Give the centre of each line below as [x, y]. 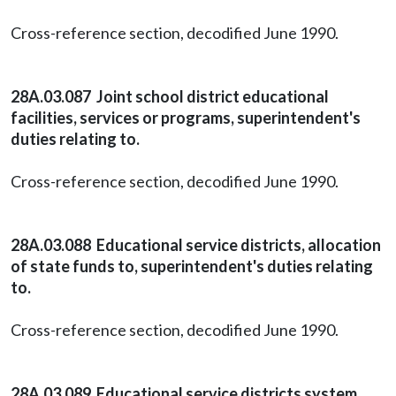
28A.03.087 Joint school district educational [170, 96]
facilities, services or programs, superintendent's [186, 118]
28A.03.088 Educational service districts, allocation [196, 245]
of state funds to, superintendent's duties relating [192, 266]
